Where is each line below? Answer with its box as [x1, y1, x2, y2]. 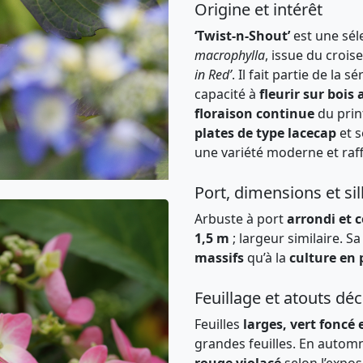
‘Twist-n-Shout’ [194, 27, 290, 45]
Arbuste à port [194, 210, 287, 228]
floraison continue [194, 105, 314, 122]
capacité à [194, 85, 259, 103]
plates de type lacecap [194, 124, 336, 142]
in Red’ [194, 66, 232, 83]
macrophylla [194, 46, 265, 64]
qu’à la [244, 249, 289, 267]
